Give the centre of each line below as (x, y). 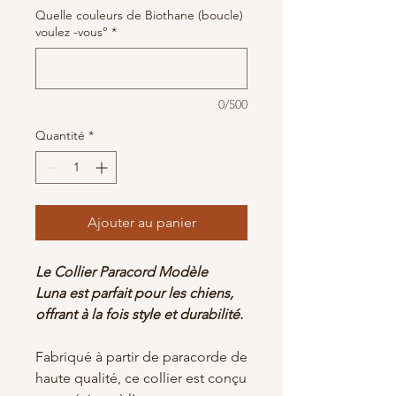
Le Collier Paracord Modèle (122, 271)
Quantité (60, 135)
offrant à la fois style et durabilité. (139, 314)
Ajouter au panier (141, 222)
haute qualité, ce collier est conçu (141, 377)
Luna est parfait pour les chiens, (134, 293)
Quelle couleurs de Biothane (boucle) (139, 15)
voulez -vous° (72, 31)
